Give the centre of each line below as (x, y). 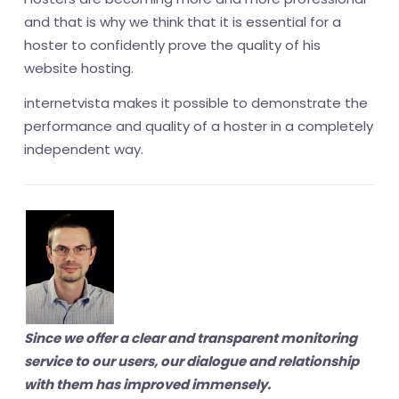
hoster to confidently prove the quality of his (172, 45)
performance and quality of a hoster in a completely (199, 126)
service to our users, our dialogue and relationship (191, 361)
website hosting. (79, 68)
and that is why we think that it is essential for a (183, 22)
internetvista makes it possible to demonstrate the (196, 103)
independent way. (84, 149)
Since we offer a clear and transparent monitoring (191, 338)
